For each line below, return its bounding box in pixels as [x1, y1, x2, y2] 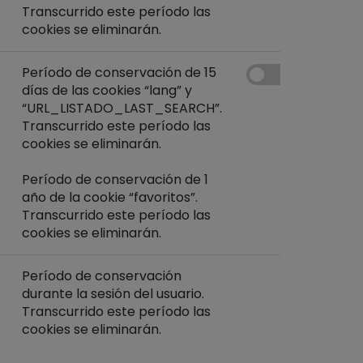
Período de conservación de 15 [22, 63, 216, 82]
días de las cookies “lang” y [22, 81, 192, 100]
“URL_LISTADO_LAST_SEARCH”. [22, 99, 222, 117]
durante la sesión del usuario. [22, 284, 204, 303]
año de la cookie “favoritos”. [22, 188, 198, 207]
